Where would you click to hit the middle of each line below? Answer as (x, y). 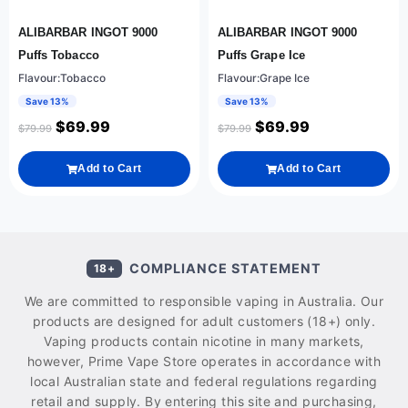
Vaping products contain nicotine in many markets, (204, 342)
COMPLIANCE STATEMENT (226, 269)
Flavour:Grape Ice (264, 78)
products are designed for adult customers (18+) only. (204, 321)
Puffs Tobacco (59, 56)
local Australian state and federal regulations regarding (204, 382)
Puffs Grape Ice (261, 56)
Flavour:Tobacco (62, 78)
